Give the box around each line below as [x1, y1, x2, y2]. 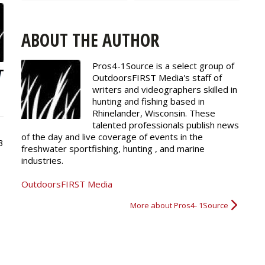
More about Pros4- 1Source [130, 199, 228, 211]
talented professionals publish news [92, 118, 239, 131]
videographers [141, 83, 201, 95]
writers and [92, 83, 141, 95]
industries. [21, 154, 63, 166]
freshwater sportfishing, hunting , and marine [21, 142, 205, 154]
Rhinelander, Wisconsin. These [92, 106, 215, 119]
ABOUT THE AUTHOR [21, 27, 159, 52]
